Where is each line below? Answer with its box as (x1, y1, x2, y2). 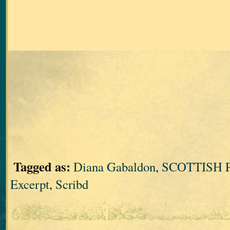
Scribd (55, 175, 88, 193)
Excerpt (10, 175, 49, 193)
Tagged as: (13, 157, 70, 176)
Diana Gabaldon (73, 158, 156, 175)
